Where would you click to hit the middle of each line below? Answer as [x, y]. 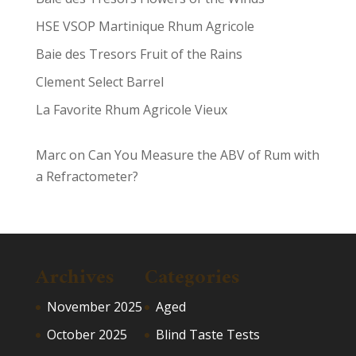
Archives [75, 278]
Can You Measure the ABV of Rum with [203, 155]
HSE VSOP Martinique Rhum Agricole [145, 27]
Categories [192, 278]
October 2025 [87, 335]
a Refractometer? [87, 177]
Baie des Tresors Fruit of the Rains [139, 54]
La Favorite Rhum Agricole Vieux [131, 110]
